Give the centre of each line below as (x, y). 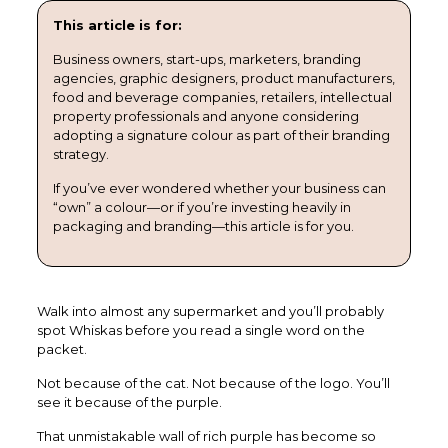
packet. (61, 348)
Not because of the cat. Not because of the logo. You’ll (213, 382)
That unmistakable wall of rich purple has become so (206, 435)
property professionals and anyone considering (205, 115)
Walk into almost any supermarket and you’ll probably (210, 310)
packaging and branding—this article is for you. (203, 225)
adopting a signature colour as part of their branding (221, 134)
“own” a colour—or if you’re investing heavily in (201, 206)
